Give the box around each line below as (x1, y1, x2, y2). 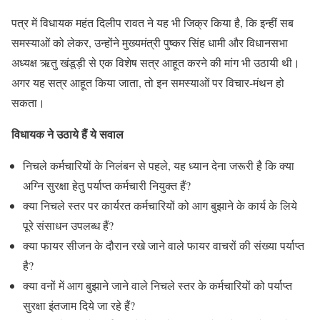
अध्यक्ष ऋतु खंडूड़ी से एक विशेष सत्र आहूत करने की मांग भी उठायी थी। (11, 55, 300, 70)
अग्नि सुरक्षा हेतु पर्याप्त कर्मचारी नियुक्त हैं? (23, 178, 191, 193)
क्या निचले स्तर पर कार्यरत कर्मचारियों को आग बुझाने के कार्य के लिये (23, 198, 297, 213)
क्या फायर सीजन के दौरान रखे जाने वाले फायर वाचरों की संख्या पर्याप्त (23, 238, 304, 253)
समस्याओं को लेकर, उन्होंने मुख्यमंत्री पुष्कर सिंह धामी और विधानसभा (11, 35, 288, 50)
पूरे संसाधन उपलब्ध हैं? (23, 218, 114, 233)
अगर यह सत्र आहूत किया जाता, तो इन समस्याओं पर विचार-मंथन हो (11, 75, 284, 90)
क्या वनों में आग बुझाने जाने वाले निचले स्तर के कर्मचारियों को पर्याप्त (23, 278, 292, 293)
